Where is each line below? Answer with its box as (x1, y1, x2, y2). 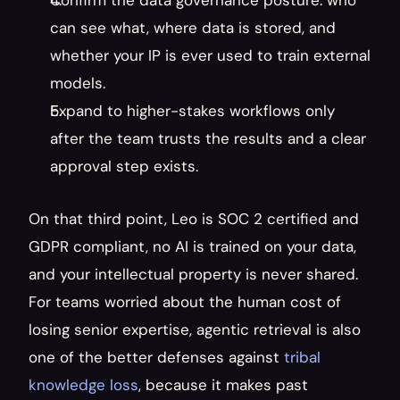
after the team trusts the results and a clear (50, 129, 366, 148)
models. (50, 73, 105, 93)
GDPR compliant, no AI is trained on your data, (29, 237, 356, 256)
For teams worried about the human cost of (29, 292, 341, 312)
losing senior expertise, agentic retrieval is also (29, 320, 361, 339)
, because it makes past (138, 375, 308, 395)
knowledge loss (29, 375, 138, 395)
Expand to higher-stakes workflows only (50, 101, 335, 121)
